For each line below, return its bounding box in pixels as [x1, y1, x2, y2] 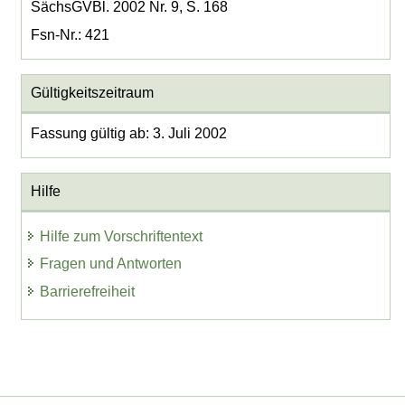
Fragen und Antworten [40, 256, 183, 272]
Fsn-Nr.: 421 [30, 27, 109, 43]
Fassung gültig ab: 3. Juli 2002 [30, 126, 227, 142]
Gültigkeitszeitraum [30, 85, 154, 101]
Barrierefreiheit [40, 284, 136, 300]
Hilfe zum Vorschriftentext [40, 228, 203, 244]
